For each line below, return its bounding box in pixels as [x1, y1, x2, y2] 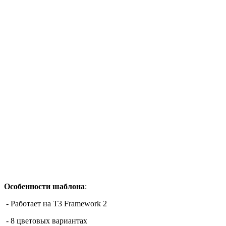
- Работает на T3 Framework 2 [4, 199, 107, 208]
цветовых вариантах [17, 216, 87, 225]
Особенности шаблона [4, 182, 85, 191]
